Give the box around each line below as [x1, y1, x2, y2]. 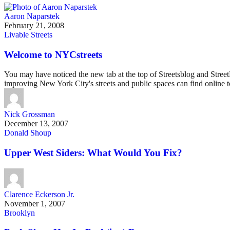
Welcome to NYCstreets [4, 49, 102, 60]
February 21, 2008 [4, 21, 64, 30]
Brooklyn [4, 208, 35, 217]
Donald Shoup [4, 128, 51, 138]
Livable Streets [4, 30, 52, 39]
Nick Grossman [4, 110, 55, 119]
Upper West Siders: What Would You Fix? [4, 147, 182, 158]
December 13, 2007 [4, 119, 68, 128]
